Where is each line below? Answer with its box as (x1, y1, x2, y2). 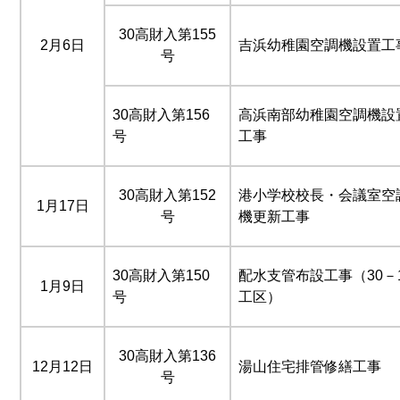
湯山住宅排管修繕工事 (238, 358, 381, 374)
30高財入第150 (112, 267, 210, 283)
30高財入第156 (112, 106, 210, 122)
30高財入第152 (119, 187, 216, 203)
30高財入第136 (119, 347, 216, 363)
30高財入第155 (119, 26, 216, 42)
